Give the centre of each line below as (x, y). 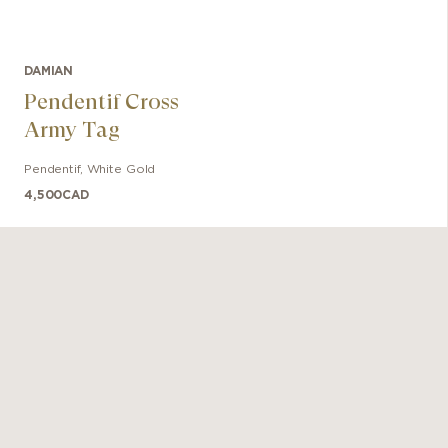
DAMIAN (49, 71)
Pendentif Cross (101, 101)
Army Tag (72, 129)
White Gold (121, 169)
